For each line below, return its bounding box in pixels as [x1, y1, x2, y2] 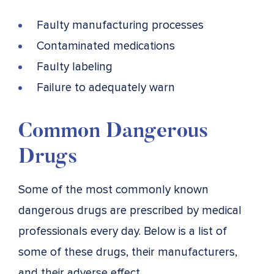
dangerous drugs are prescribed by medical [18, 203, 242, 218]
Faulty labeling [37, 59, 113, 74]
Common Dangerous [18, 121, 208, 143]
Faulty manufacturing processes [37, 18, 204, 32]
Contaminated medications [37, 39, 175, 53]
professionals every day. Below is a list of [18, 224, 227, 239]
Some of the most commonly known [18, 182, 209, 197]
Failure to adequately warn [37, 80, 175, 95]
